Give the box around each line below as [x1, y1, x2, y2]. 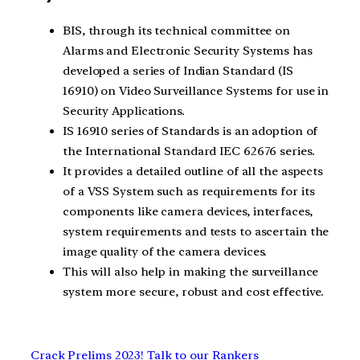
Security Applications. [63, 103, 185, 118]
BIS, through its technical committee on [63, 22, 291, 38]
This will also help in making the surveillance [63, 264, 319, 279]
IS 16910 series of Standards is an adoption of [63, 123, 318, 138]
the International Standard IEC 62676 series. [63, 143, 315, 158]
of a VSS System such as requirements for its [63, 183, 315, 198]
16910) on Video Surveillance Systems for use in [63, 83, 329, 98]
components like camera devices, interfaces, [63, 203, 313, 219]
